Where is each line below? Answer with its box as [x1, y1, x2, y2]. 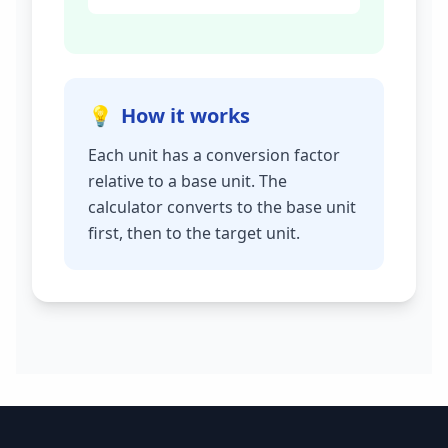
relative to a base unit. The [88, 170, 287, 192]
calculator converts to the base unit [88, 196, 356, 218]
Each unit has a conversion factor [88, 144, 340, 166]
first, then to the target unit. [88, 222, 300, 244]
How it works [121, 102, 250, 129]
